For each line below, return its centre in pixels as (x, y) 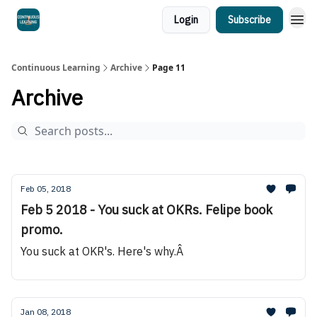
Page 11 (169, 68)
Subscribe (249, 20)
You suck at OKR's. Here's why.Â (102, 251)
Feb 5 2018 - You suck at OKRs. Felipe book (146, 210)
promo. (42, 230)
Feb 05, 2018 (46, 189)
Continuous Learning (56, 68)
